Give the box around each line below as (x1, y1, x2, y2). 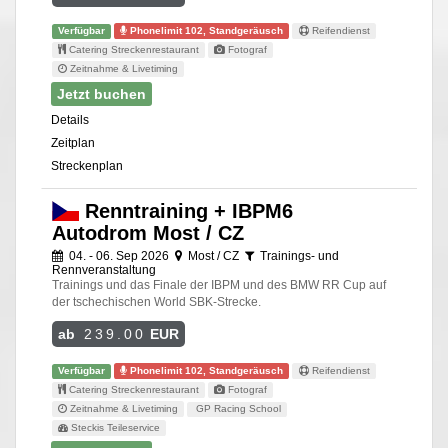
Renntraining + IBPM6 (78, 199, 293, 222)
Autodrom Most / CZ (52, 221, 244, 244)
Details (51, 112, 89, 127)
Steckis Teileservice (68, 421, 161, 433)
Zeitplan (51, 135, 95, 150)
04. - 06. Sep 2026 (66, 248, 172, 263)
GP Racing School (193, 402, 282, 414)
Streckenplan (51, 158, 123, 173)
